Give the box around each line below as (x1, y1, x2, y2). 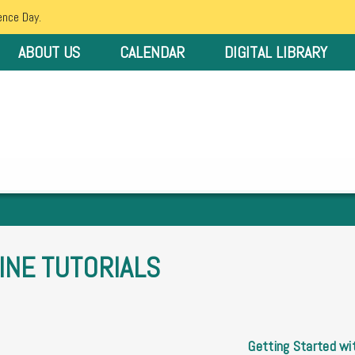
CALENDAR (120, 42, 185, 63)
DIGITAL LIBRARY (224, 42, 327, 63)
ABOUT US (18, 42, 80, 63)
